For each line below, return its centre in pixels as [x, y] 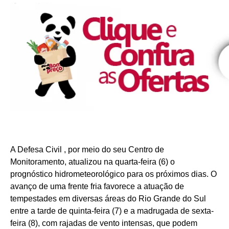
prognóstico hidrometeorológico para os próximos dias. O [113, 174]
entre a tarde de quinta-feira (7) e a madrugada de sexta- [112, 211]
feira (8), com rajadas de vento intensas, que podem [104, 223]
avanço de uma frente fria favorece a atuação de [97, 186]
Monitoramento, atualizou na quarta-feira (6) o [93, 162]
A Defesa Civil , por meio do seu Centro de [87, 149]
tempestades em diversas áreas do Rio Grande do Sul [108, 198]
